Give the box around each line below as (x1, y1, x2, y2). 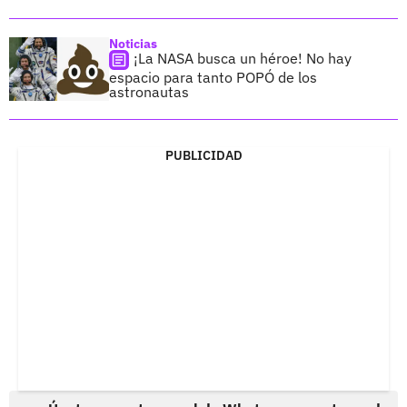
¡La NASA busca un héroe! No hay (134, 48, 352, 67)
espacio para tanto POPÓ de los (109, 67, 317, 86)
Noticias (109, 35, 157, 52)
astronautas (109, 82, 189, 101)
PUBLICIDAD (164, 146, 243, 164)
